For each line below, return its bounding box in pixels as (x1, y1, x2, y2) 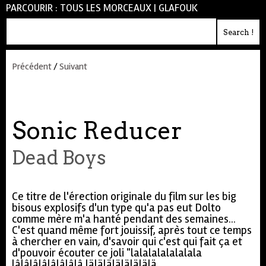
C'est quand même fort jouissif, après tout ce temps (12, 223, 252, 237)
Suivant (59, 61, 87, 72)
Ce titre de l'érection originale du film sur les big (12, 189, 236, 204)
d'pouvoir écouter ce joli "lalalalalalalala (12, 246, 202, 260)
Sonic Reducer (12, 116, 182, 145)
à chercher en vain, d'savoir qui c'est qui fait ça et (12, 235, 242, 249)
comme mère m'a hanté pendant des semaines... (12, 212, 236, 226)
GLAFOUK (159, 2, 198, 14)
